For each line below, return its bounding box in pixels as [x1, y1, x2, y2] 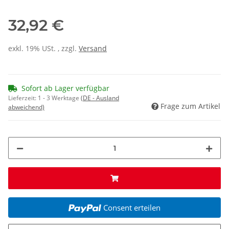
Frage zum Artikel [161, 101, 220, 111]
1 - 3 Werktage [38, 94, 81, 103]
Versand [79, 43, 107, 54]
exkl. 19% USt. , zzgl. [8, 43, 79, 54]
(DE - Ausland [81, 94, 119, 103]
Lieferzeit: [8, 94, 38, 103]
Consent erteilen [103, 202, 161, 213]
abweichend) [8, 103, 44, 112]
